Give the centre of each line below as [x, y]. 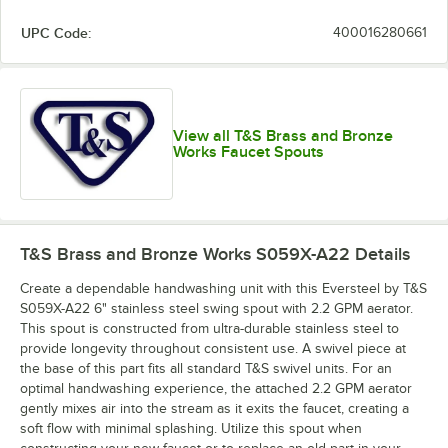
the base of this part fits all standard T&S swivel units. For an [206, 369]
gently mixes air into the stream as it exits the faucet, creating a [214, 409]
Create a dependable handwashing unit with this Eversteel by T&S [223, 289]
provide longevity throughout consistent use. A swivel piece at [213, 349]
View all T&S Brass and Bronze [282, 136]
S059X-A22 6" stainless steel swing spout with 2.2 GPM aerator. [216, 309]
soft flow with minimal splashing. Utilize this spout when [191, 429]
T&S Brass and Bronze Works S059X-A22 [185, 254]
